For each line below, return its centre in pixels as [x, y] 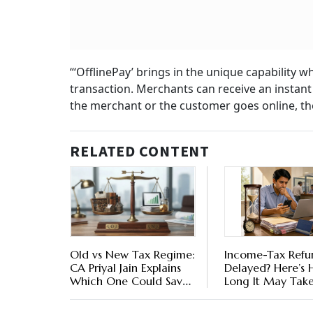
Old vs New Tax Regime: [132, 255]
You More [96, 294]
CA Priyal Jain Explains [125, 268]
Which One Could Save [129, 281]
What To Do [255, 294]
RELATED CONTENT [140, 152]
